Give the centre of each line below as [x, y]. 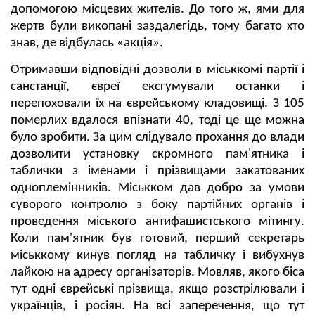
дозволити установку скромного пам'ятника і [157, 154]
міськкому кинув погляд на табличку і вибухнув [157, 255]
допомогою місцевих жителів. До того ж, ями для [157, 9]
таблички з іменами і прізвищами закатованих [157, 171]
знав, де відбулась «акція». [87, 43]
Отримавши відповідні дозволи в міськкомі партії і [157, 70]
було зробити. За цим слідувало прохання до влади [157, 137]
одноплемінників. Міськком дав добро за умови [157, 188]
